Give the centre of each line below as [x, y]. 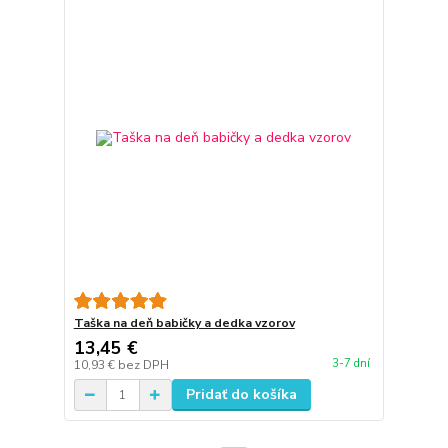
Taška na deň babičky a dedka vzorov [184, 323]
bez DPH [143, 365]
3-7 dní [350, 363]
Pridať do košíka [241, 395]
